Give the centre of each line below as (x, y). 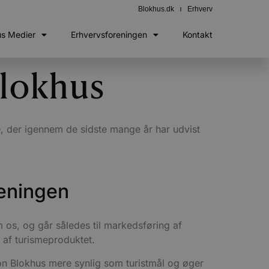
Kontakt (198, 35)
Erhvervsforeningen (109, 35)
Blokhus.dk (156, 9)
